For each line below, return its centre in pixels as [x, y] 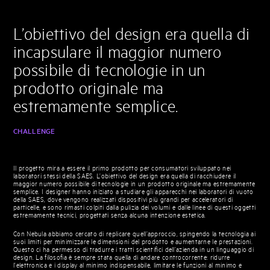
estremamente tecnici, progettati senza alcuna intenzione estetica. [110, 215]
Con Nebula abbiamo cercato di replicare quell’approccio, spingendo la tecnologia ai [134, 234]
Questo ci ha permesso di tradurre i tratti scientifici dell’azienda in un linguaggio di [134, 250]
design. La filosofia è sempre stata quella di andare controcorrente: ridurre [122, 258]
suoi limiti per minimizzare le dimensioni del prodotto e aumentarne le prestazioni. [133, 242]
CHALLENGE [34, 131]
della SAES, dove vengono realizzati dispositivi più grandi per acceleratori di [123, 200]
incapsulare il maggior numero [118, 53]
